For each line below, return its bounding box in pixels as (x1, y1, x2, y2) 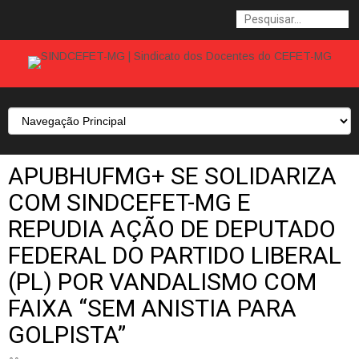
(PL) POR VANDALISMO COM (8, 268, 317, 296)
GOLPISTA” (8, 321, 126, 349)
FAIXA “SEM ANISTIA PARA (8, 294, 296, 322)
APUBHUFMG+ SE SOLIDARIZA (8, 162, 337, 190)
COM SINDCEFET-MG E (8, 188, 251, 216)
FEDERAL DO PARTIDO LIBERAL (8, 241, 341, 269)
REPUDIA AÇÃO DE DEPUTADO (8, 215, 336, 243)
